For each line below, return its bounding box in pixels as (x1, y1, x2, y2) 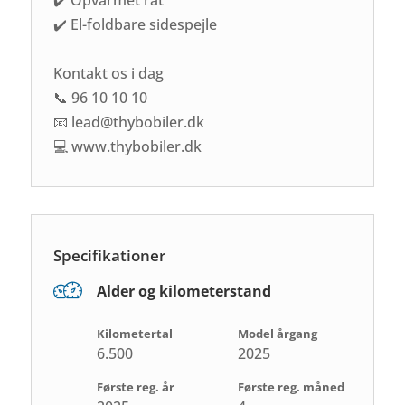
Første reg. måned (237, 378, 344, 395)
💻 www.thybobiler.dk (53, 136, 202, 156)
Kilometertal (97, 325, 174, 342)
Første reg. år (97, 378, 175, 395)
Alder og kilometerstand (97, 280, 272, 301)
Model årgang (237, 325, 317, 342)
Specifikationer (53, 244, 166, 266)
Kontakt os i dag (53, 62, 165, 83)
